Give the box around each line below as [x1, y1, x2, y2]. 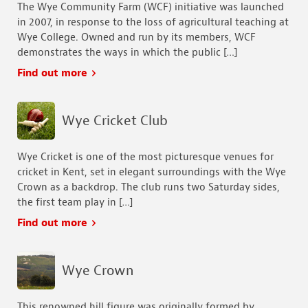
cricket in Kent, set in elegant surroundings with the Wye [17, 166, 286, 179]
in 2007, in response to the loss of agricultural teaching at [17, 16, 289, 30]
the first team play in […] [17, 196, 133, 210]
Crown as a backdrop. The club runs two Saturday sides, [17, 181, 280, 195]
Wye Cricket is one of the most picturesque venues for [17, 151, 274, 164]
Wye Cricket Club [62, 111, 168, 129]
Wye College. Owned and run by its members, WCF [17, 31, 256, 45]
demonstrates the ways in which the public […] [17, 46, 237, 60]
